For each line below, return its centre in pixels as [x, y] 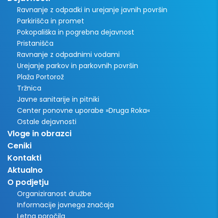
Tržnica [29, 88]
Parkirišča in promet [51, 21]
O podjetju [28, 182]
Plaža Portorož [40, 77]
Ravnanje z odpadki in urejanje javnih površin [92, 9]
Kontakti [24, 158]
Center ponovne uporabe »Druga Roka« [83, 110]
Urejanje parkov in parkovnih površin [78, 65]
